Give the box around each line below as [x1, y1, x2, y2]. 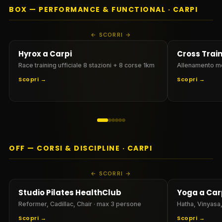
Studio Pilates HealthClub [18, 187, 121, 198]
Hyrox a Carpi [18, 48, 72, 59]
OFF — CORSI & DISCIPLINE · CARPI [9, 143, 152, 153]
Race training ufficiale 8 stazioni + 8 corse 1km [18, 61, 155, 69]
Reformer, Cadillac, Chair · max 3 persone [18, 200, 141, 208]
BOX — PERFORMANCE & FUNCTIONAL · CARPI [9, 4, 198, 14]
